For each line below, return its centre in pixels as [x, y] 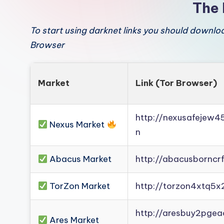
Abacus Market [80, 159]
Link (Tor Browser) [176, 83]
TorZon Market [79, 186]
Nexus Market [77, 124]
